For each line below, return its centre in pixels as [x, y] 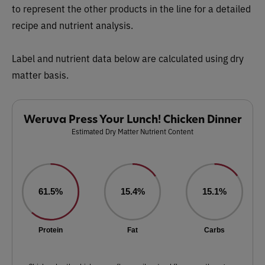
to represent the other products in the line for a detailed [131, 8]
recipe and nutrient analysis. [72, 25]
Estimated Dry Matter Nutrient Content [132, 131]
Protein [50, 230]
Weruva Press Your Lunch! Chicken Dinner [132, 119]
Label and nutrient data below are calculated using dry [128, 58]
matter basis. [40, 75]
